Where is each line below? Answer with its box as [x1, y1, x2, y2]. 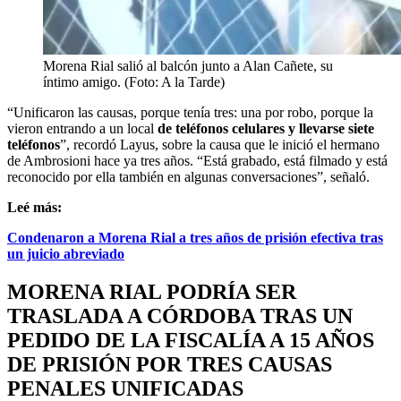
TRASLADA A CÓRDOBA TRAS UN [7, 303, 353, 328]
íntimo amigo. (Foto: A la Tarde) [43, 73, 225, 90]
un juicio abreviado [7, 245, 124, 261]
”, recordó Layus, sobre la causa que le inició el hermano [60, 136, 380, 152]
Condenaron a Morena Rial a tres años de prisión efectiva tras [7, 229, 383, 245]
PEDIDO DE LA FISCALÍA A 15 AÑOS [7, 328, 374, 352]
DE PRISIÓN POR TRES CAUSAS [7, 352, 332, 376]
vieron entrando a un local [7, 120, 158, 136]
